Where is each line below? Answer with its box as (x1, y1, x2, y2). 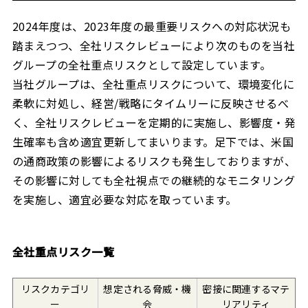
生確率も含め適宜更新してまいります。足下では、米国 (12, 133, 294, 150)
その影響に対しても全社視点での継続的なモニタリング (12, 172, 296, 188)
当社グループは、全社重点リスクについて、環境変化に (12, 76, 294, 92)
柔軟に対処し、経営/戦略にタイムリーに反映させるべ (12, 95, 289, 111)
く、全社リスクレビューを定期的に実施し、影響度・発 (12, 114, 296, 131)
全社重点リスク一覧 (12, 243, 115, 260)
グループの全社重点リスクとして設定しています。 (12, 56, 272, 73)
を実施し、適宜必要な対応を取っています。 (12, 191, 237, 208)
